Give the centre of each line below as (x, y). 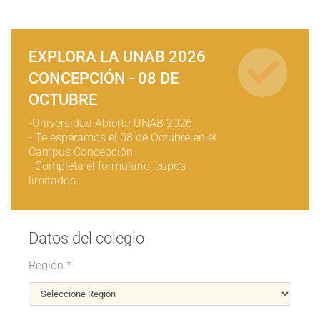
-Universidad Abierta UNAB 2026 (110, 123)
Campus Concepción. (82, 152)
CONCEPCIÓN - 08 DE (104, 78)
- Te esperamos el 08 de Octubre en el (122, 137)
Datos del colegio (86, 238)
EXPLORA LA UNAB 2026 (117, 57)
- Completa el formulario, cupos (107, 166)
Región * (50, 265)
